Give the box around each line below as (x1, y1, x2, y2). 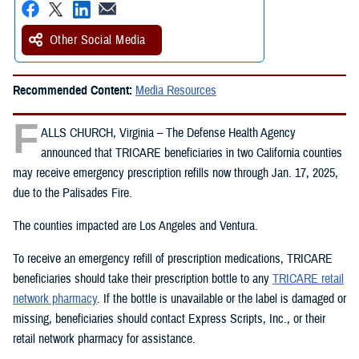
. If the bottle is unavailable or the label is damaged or (97, 290, 346, 307)
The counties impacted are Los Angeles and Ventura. (13, 217, 258, 234)
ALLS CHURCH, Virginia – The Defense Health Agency (41, 124, 296, 141)
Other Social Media (50, 31, 146, 48)
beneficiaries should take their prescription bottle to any (13, 270, 272, 287)
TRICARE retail (272, 270, 344, 287)
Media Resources (135, 82, 216, 99)
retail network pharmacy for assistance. (13, 330, 196, 347)
